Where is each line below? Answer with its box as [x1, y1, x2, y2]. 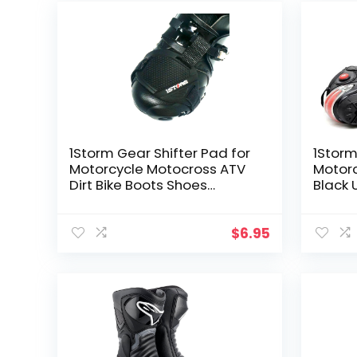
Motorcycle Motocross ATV [69, 159, 246, 178]
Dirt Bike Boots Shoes [69, 175, 208, 194]
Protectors [69, 190, 140, 210]
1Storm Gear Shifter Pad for [69, 143, 251, 163]
